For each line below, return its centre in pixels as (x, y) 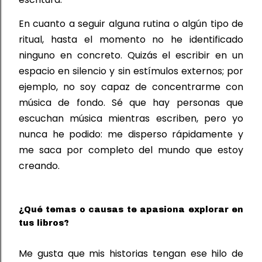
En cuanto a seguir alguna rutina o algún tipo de (131, 23)
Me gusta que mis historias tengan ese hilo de (131, 253)
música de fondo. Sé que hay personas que (131, 102)
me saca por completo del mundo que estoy (131, 150)
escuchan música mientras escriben (108, 118)
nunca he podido (60, 134)
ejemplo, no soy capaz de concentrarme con (131, 87)
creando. (39, 166)
